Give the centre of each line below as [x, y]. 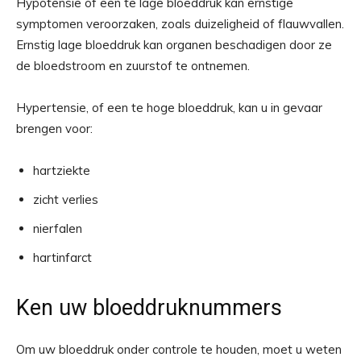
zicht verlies [66, 200]
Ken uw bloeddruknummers [149, 308]
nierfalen [58, 229]
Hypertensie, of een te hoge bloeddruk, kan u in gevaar [169, 108]
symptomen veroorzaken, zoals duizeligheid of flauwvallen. [180, 24]
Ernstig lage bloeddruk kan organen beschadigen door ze [174, 45]
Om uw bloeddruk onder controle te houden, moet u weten [179, 350]
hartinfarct [62, 258]
